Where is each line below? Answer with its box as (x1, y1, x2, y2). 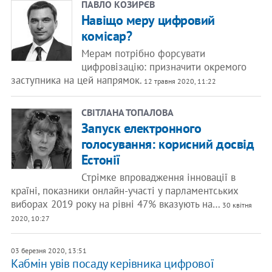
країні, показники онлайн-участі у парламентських (10, 184, 239, 197)
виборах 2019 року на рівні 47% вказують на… (10, 197, 220, 211)
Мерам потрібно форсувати (81, 47, 205, 60)
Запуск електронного (81, 120, 202, 137)
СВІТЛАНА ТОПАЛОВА (81, 106, 174, 118)
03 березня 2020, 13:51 (10, 246, 87, 255)
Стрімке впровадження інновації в (81, 171, 236, 184)
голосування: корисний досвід (81, 135, 254, 152)
